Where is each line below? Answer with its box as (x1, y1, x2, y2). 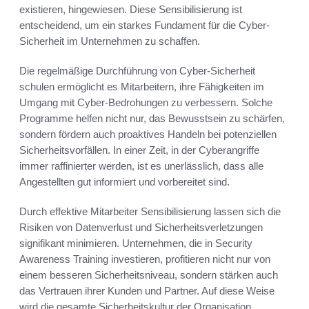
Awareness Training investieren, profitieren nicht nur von (19, 252, 270, 265)
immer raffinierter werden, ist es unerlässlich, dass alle (19, 159, 263, 172)
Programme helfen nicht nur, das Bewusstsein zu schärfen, (19, 112, 285, 124)
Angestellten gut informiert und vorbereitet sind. (19, 175, 230, 188)
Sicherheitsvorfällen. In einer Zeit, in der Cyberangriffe (19, 143, 259, 156)
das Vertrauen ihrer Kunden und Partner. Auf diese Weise (19, 284, 275, 297)
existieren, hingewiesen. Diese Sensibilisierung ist (19, 3, 242, 15)
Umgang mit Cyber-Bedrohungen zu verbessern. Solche (19, 96, 272, 108)
